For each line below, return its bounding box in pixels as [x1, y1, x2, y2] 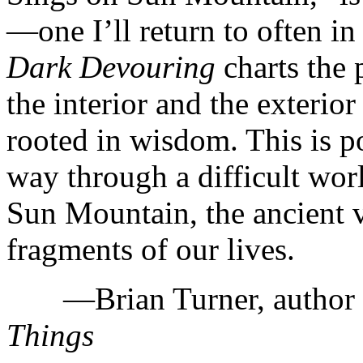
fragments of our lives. [6, 231, 295, 267]
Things [6, 317, 94, 352]
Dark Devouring [6, 49, 216, 84]
